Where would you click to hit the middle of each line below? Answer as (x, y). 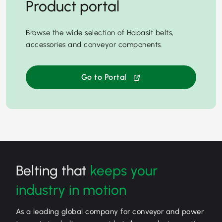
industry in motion (71, 190)
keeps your (124, 171)
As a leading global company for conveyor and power (110, 212)
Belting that (53, 171)
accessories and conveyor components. (94, 45)
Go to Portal (104, 77)
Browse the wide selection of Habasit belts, (100, 33)
